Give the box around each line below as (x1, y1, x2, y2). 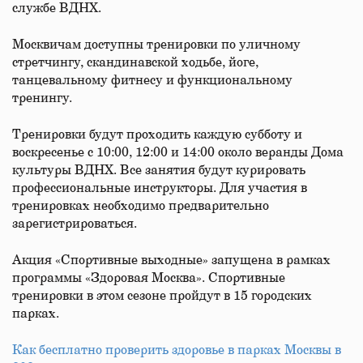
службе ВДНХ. (12, 2, 101, 15)
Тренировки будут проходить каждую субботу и (12, 128, 302, 141)
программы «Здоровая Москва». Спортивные (12, 271, 285, 284)
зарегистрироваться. (12, 217, 137, 230)
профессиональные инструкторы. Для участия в (12, 181, 307, 194)
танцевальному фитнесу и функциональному (12, 74, 293, 87)
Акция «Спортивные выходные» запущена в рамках (12, 254, 331, 267)
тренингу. (12, 92, 72, 105)
